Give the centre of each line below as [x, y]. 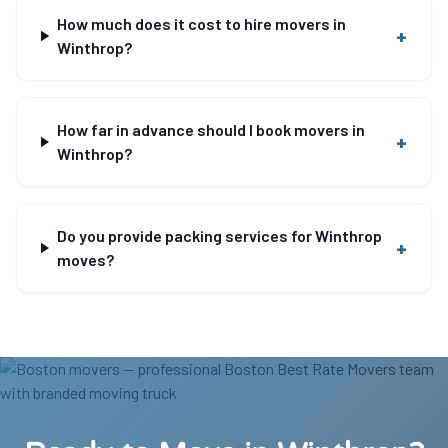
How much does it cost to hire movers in [202, 23]
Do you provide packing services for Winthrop [219, 235]
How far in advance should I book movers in [210, 129]
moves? [85, 259]
